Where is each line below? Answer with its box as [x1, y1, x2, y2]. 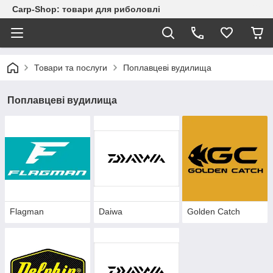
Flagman [10, 207, 44, 217]
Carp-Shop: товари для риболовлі [12, 4, 160, 14]
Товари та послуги [34, 63, 107, 73]
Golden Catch [187, 207, 241, 217]
